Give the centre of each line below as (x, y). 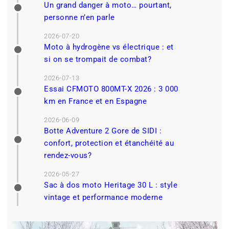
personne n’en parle (79, 17)
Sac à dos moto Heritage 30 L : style (111, 185)
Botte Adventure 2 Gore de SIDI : (103, 131)
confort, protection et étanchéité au (109, 143)
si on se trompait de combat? (98, 59)
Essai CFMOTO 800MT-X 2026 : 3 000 (111, 89)
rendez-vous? (68, 155)
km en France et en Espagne (96, 101)
